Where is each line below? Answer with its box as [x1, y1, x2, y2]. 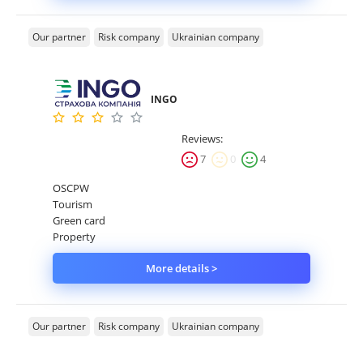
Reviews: [181, 131, 223, 147]
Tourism [53, 197, 92, 212]
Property [53, 229, 96, 245]
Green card [53, 213, 105, 228]
